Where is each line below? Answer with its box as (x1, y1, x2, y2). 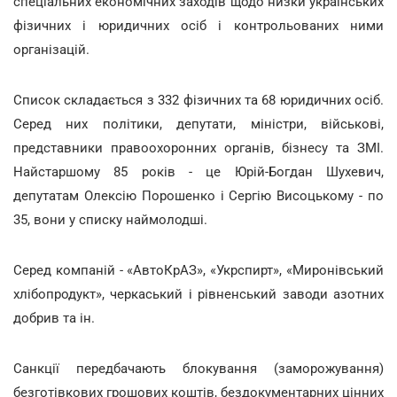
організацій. (13, 41, 90, 58)
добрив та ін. (13, 309, 95, 326)
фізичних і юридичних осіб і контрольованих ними (13, 17, 384, 34)
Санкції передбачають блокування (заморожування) (13, 360, 384, 377)
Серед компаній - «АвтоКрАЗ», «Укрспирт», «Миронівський (13, 261, 384, 278)
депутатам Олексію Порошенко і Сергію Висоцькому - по (13, 187, 384, 204)
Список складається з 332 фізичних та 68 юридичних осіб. (13, 91, 384, 108)
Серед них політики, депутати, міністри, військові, (13, 115, 384, 132)
